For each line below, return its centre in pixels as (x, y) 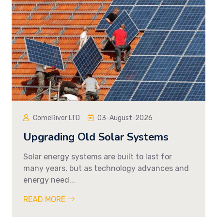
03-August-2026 (125, 118)
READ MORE (45, 199)
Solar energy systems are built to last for (98, 156)
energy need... (49, 180)
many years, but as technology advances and (106, 168)
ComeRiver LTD (56, 118)
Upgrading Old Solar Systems (96, 137)
